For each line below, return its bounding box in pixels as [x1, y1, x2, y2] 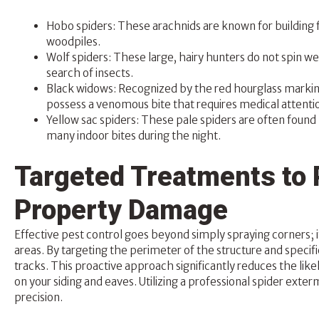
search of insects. [46, 66, 133, 80]
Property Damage [14, 194, 228, 226]
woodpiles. [46, 35, 100, 49]
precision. [14, 290, 63, 304]
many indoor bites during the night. [46, 129, 221, 143]
